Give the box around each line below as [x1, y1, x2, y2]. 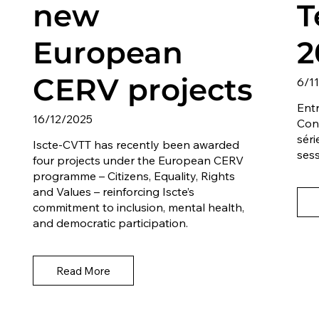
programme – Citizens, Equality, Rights [33, 169, 236, 184]
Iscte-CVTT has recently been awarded [33, 137, 240, 152]
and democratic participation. [33, 216, 189, 231]
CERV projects [33, 71, 253, 109]
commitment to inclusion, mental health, [33, 200, 245, 215]
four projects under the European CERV [33, 153, 244, 168]
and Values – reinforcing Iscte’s [33, 184, 195, 199]
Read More [56, 263, 111, 278]
